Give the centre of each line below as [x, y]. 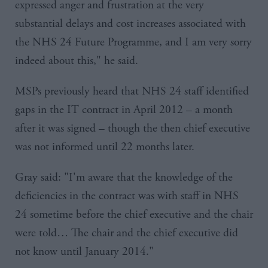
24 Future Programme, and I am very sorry [154, 42]
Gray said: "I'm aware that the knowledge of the [124, 177]
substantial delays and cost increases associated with [130, 23]
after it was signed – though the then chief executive [133, 128]
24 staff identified [208, 91]
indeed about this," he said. [77, 60]
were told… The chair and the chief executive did [127, 233]
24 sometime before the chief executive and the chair [134, 214]
